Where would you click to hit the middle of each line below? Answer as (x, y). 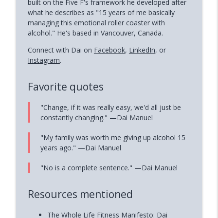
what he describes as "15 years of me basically (101, 12)
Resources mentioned (80, 194)
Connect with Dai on (61, 50)
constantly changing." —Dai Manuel (96, 118)
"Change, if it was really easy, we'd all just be (110, 108)
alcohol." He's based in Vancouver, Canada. (95, 33)
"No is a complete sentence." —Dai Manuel (109, 168)
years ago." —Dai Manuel (81, 148)
